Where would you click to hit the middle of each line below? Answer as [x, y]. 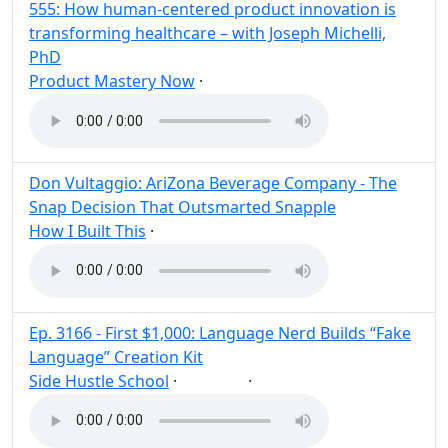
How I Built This [87, 231]
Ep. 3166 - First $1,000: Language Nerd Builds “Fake [220, 332]
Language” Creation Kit [116, 356]
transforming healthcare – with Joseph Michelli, [207, 33]
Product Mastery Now [112, 81]
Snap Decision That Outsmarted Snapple [182, 207]
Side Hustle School [99, 380]
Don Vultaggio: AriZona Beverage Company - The [213, 183]
